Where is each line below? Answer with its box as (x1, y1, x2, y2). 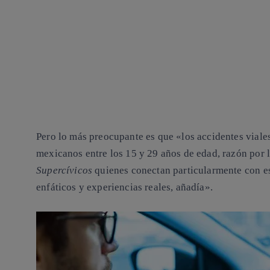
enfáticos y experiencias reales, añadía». (36, 181, 213, 193)
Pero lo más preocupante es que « (36, 131, 182, 143)
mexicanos (36, 148, 83, 160)
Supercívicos (36, 165, 95, 177)
